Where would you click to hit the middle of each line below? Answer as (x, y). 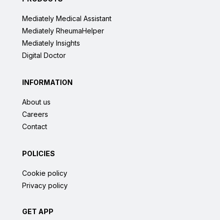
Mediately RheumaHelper (63, 31)
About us (36, 102)
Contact (35, 126)
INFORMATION (47, 82)
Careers (35, 114)
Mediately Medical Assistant (67, 18)
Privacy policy (45, 185)
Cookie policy (45, 173)
